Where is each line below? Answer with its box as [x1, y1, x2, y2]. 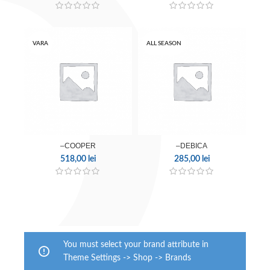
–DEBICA [176, 141, 208, 150]
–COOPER [60, 141, 96, 150]
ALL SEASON [146, 40, 181, 46]
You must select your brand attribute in [63, 240, 209, 249]
